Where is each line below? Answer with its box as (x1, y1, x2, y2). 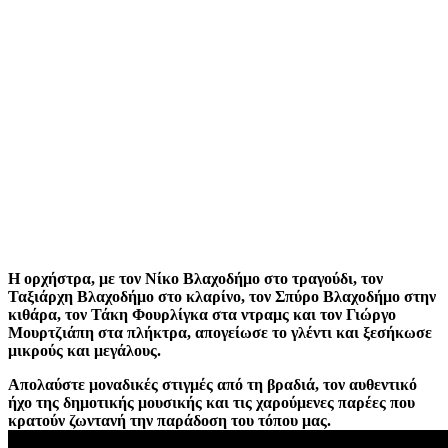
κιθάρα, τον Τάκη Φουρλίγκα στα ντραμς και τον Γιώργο (8, 305, 396, 323)
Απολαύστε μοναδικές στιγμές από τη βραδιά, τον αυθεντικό (8, 375, 417, 393)
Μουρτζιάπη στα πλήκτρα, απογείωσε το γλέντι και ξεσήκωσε (8, 323, 432, 341)
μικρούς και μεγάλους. (8, 341, 161, 359)
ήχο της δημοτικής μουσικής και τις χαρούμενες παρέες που (8, 393, 415, 411)
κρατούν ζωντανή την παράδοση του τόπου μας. (8, 411, 331, 429)
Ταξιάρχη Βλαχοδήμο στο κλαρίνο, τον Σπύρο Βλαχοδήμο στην (8, 287, 436, 305)
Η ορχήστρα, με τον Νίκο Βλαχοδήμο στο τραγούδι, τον (8, 269, 383, 287)
